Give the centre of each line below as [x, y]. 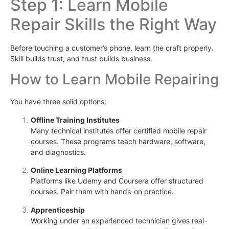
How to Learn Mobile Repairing [114, 79]
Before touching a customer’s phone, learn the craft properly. [112, 48]
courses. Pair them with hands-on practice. [102, 192]
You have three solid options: [58, 102]
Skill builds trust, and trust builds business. [81, 59]
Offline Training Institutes [75, 120]
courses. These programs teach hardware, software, [118, 141]
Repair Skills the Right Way [113, 25]
